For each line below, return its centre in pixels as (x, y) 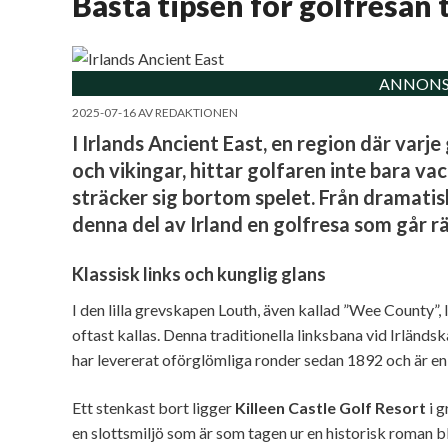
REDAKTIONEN (196, 112)
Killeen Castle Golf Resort (330, 407)
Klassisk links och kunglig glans (199, 274)
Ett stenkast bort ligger (153, 407)
